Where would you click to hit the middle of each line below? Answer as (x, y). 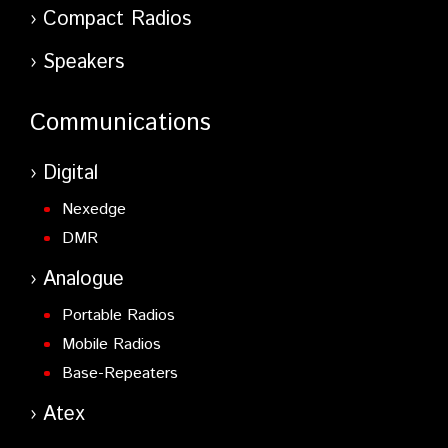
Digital (70, 174)
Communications (120, 123)
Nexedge (93, 210)
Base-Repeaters (119, 374)
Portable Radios (118, 316)
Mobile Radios (111, 345)
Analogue (83, 280)
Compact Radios (117, 20)
